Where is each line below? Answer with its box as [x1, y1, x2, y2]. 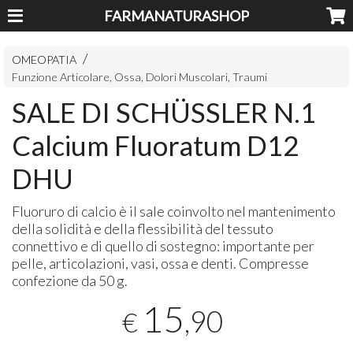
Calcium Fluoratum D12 [12, 128, 299, 162]
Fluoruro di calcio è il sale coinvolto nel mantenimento [12, 202, 336, 220]
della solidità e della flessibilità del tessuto [12, 219, 274, 237]
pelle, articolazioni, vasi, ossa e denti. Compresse [12, 254, 310, 272]
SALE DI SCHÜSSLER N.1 [12, 95, 317, 128]
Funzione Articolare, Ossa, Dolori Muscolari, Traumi [12, 69, 268, 84]
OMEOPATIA [12, 52, 77, 66]
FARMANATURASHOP [103, 7, 249, 24]
